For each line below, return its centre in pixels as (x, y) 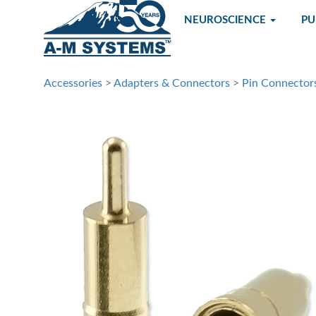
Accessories (73, 83)
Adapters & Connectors (172, 83)
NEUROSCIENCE (227, 20)
